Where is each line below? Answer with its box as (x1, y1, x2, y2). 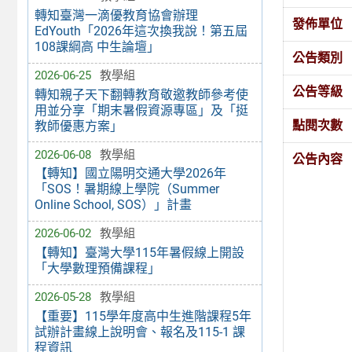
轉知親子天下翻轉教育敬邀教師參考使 (34, 86, 248, 102)
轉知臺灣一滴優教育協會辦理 (34, 8, 198, 24)
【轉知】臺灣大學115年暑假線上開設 (34, 245, 244, 261)
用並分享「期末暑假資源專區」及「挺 (34, 102, 248, 118)
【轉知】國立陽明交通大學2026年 (34, 166, 226, 181)
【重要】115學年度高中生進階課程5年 (34, 308, 251, 324)
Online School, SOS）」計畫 (34, 197, 192, 213)
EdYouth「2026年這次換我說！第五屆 (34, 24, 247, 39)
